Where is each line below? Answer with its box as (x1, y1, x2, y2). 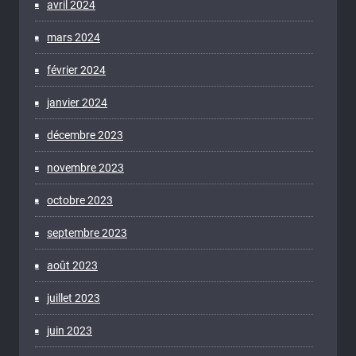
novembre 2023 (47, 161, 124, 174)
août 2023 (47, 258, 98, 272)
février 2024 (47, 63, 106, 76)
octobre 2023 (47, 193, 113, 207)
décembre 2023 (47, 128, 123, 141)
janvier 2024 (47, 95, 107, 109)
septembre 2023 (47, 226, 127, 239)
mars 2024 (47, 30, 100, 44)
